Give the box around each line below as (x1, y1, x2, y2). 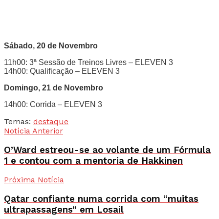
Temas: (4, 116, 31, 126)
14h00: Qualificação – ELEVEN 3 (4, 66, 120, 75)
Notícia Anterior (4, 126, 63, 135)
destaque (33, 116, 68, 126)
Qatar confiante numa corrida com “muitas (4, 194, 198, 205)
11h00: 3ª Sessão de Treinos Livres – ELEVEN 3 (4, 58, 173, 66)
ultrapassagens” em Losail (4, 204, 124, 216)
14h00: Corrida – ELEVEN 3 (4, 100, 102, 109)
